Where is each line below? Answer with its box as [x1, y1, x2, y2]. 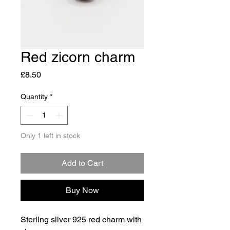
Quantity [21, 92, 48, 101]
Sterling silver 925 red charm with [21, 215, 142, 224]
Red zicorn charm [21, 49, 135, 65]
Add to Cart [61, 158, 103, 168]
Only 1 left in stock [21, 131, 80, 140]
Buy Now [65, 185, 99, 195]
